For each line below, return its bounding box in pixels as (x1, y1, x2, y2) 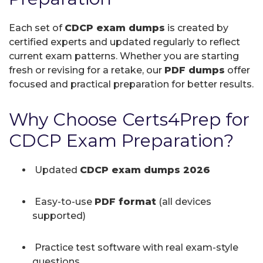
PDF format (95, 195, 156, 207)
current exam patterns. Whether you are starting (9, 50, 239, 62)
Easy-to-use (32, 195, 95, 207)
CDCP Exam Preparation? (9, 129, 234, 151)
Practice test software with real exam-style (32, 241, 238, 253)
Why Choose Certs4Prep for (9, 108, 249, 130)
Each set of (9, 22, 65, 33)
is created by (165, 22, 228, 33)
